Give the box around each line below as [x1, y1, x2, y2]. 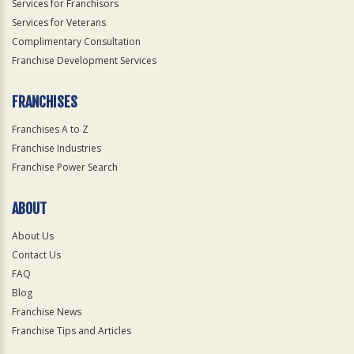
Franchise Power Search [12, 160, 118, 174]
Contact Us [12, 247, 61, 262]
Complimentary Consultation [12, 34, 141, 48]
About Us [12, 228, 54, 243]
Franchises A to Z [12, 122, 88, 136]
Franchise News [12, 304, 81, 318]
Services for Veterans [12, 15, 106, 29]
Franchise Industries [12, 141, 101, 155]
